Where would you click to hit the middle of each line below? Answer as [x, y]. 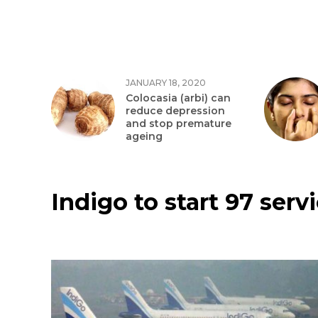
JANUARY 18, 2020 [166, 83]
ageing [144, 136]
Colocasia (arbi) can [178, 98]
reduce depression [175, 111]
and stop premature [179, 124]
